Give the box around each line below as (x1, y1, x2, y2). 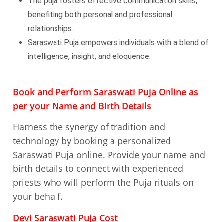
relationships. (28, 24, 73, 33)
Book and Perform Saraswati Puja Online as (13, 86, 198, 98)
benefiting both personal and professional (28, 10, 172, 19)
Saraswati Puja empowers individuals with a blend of (28, 38, 209, 47)
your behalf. (13, 190, 63, 202)
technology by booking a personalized (13, 135, 171, 147)
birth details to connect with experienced (13, 163, 183, 174)
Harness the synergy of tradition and (13, 121, 165, 133)
